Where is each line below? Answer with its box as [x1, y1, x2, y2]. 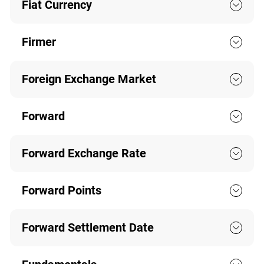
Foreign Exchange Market [21, 72, 156, 87]
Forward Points [21, 183, 101, 198]
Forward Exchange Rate [21, 146, 146, 161]
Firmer [21, 35, 56, 49]
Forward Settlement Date [21, 220, 154, 235]
